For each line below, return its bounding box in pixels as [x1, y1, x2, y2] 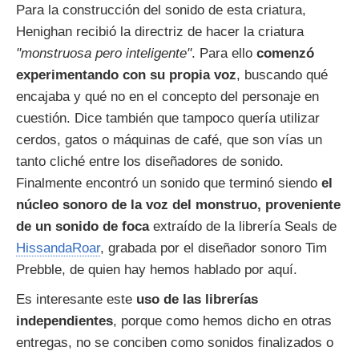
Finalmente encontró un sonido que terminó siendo [16, 175, 321, 192]
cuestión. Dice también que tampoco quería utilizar [16, 111, 320, 127]
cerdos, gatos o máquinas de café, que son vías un [16, 132, 322, 148]
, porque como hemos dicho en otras [113, 313, 332, 329]
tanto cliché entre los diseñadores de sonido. [16, 154, 284, 170]
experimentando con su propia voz [16, 67, 236, 83]
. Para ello [192, 46, 256, 62]
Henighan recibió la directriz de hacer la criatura [16, 24, 304, 40]
